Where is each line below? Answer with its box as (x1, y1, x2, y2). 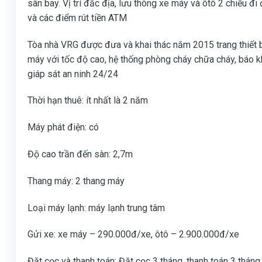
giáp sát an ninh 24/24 (27, 68, 118, 80)
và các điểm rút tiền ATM (27, 12, 127, 23)
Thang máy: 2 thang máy (27, 175, 125, 187)
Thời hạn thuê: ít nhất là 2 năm (27, 95, 148, 106)
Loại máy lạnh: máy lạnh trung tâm (27, 202, 165, 213)
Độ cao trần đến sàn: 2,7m (27, 148, 133, 160)
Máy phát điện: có (27, 122, 99, 133)
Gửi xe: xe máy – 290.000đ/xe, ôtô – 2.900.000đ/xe (27, 229, 239, 240)
